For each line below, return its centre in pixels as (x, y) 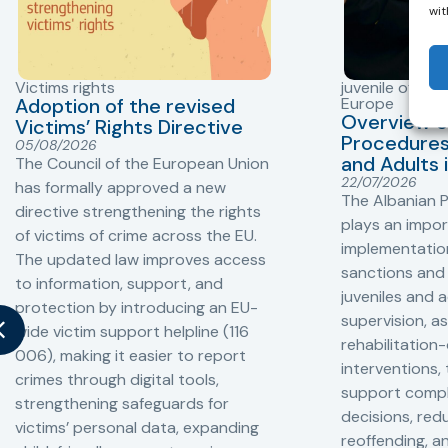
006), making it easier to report (130, 355)
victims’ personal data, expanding (137, 427)
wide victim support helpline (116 (132, 331)
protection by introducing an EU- (136, 307)
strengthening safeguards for (122, 403)
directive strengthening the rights (138, 211)
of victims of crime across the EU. (136, 235)
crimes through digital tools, (117, 379)
